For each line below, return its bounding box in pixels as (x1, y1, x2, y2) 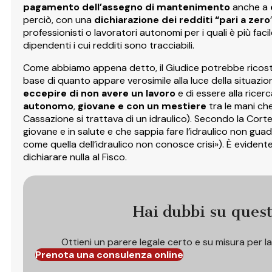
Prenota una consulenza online (35, 248, 183, 261)
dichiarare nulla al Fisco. (23, 150, 127, 163)
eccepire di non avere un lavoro (23, 86, 175, 100)
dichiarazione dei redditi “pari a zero (94, 13, 270, 26)
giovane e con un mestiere (78, 99, 206, 112)
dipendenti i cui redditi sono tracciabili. (23, 38, 194, 52)
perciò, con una (23, 13, 94, 26)
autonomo (23, 99, 73, 112)
